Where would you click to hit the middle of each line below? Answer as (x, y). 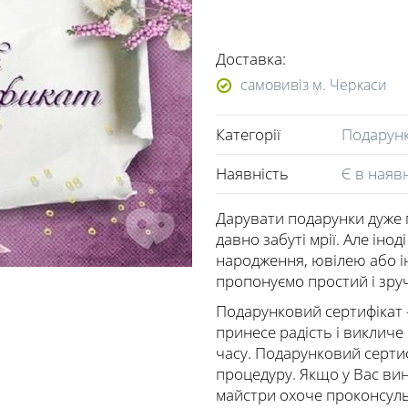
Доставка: (251, 59)
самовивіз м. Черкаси (314, 85)
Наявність (252, 173)
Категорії (248, 134)
